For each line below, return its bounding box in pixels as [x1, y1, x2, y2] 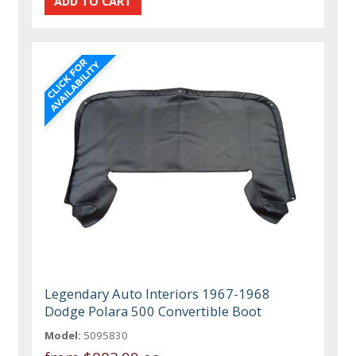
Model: [44, 328, 82, 343]
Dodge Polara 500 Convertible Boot [44, 302, 262, 321]
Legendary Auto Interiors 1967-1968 [44, 284, 271, 304]
